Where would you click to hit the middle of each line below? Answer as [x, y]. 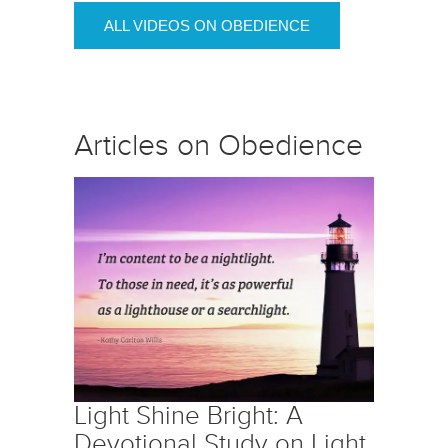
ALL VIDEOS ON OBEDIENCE [207, 25]
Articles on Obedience [218, 145]
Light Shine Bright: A [188, 415]
